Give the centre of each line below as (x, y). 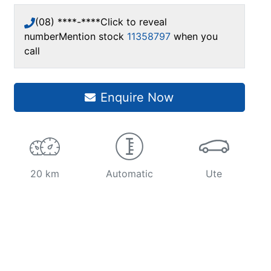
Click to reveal (134, 22)
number (41, 37)
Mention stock (93, 37)
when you (196, 37)
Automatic (129, 174)
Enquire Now (137, 98)
